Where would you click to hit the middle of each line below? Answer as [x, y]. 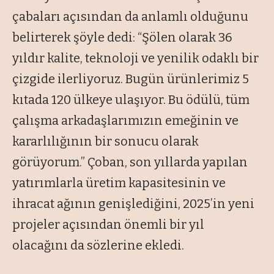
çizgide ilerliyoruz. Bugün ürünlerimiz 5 [131, 79]
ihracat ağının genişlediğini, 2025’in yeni [133, 204]
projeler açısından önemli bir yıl [108, 225]
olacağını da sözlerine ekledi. [98, 246]
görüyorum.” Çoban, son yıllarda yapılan [130, 162]
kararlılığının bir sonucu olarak [106, 142]
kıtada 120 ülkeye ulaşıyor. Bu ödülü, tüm [131, 100]
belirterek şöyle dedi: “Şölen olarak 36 [122, 38]
